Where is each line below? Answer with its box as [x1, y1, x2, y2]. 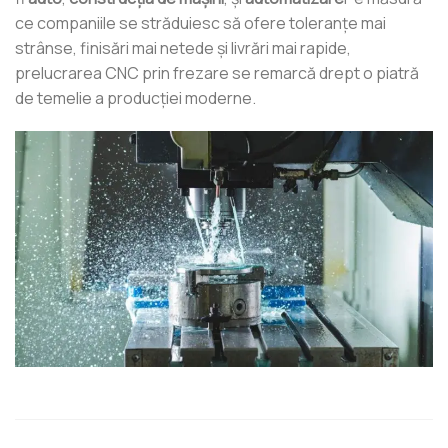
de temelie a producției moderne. [15, 86, 256, 109]
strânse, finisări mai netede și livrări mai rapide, [15, 36, 351, 59]
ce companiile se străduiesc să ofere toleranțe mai [15, 11, 386, 34]
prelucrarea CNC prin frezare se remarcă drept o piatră [15, 61, 419, 84]
